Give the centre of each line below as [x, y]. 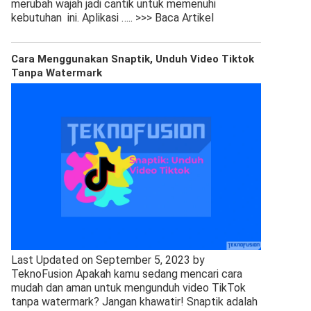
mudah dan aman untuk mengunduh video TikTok [128, 288]
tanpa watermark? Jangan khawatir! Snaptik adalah [134, 302]
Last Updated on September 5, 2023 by [108, 260]
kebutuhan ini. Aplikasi [66, 18]
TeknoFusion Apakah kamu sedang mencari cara [127, 274]
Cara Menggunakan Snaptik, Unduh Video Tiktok [133, 59]
